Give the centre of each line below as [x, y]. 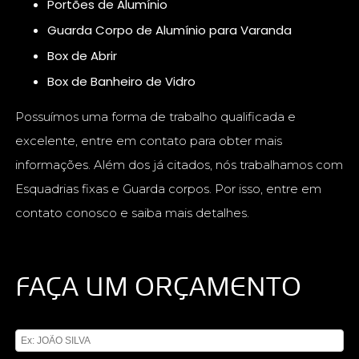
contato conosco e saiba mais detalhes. [133, 212]
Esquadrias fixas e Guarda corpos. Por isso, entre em [169, 188]
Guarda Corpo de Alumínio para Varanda [175, 30]
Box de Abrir [86, 55]
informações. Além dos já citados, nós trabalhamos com [179, 164]
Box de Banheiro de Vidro [125, 81]
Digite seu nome [55, 321]
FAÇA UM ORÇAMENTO [159, 285]
